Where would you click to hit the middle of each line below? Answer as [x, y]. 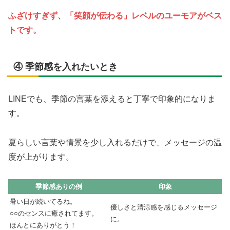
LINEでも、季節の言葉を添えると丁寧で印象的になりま [112, 99]
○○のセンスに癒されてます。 [54, 213]
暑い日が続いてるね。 [43, 201]
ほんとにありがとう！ [43, 225]
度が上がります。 [41, 157]
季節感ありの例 [59, 186]
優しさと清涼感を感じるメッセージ [164, 207]
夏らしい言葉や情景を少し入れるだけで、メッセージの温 [115, 143]
